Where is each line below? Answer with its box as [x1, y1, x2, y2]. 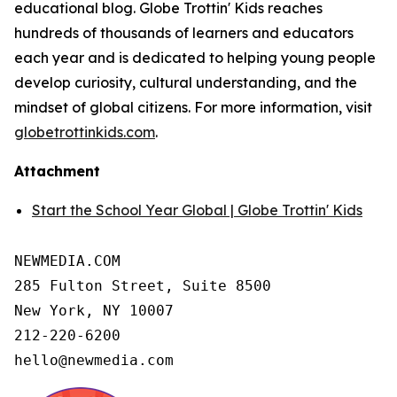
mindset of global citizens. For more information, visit [14, 98, 372, 116]
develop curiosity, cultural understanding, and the [14, 74, 357, 91]
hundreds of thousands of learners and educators [14, 24, 354, 42]
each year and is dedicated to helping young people [14, 49, 376, 66]
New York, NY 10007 [14, 302, 174, 319]
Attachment [14, 162, 100, 180]
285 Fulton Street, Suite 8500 [14, 277, 271, 294]
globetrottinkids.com [14, 123, 155, 141]
